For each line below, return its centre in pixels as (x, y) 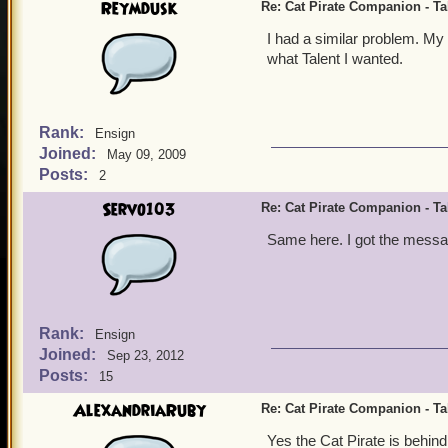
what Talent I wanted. (335, 58)
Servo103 (139, 210)
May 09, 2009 (146, 154)
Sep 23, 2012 (145, 355)
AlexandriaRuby (139, 411)
